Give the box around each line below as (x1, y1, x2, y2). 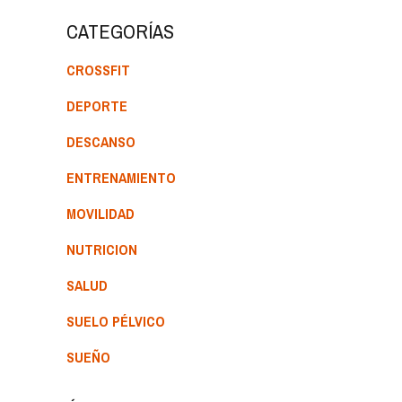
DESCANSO (66, 131, 135, 152)
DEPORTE (66, 95, 127, 116)
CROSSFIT (66, 59, 130, 80)
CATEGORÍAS (66, 17, 174, 45)
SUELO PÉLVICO (66, 310, 165, 331)
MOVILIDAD (66, 203, 135, 223)
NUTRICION (66, 239, 137, 259)
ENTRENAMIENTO (66, 167, 176, 188)
